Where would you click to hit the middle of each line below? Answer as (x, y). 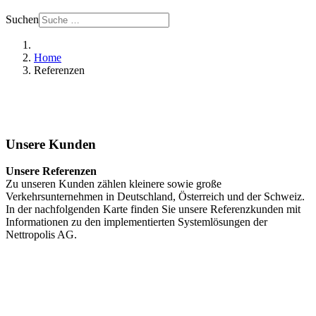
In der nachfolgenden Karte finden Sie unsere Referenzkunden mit (153, 209)
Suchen (22, 19)
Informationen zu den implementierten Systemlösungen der (136, 222)
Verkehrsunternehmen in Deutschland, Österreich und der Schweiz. (155, 197)
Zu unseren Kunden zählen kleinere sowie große (114, 184)
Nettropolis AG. (41, 235)
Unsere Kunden (51, 144)
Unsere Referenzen (51, 171)
